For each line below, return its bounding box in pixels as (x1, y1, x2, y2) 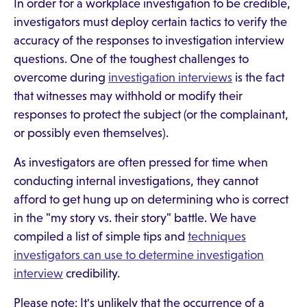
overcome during (14, 71, 108, 84)
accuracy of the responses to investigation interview (14, 34, 284, 47)
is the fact (232, 71, 284, 84)
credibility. (63, 267, 120, 280)
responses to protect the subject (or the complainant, (14, 108, 288, 121)
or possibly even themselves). (14, 126, 169, 140)
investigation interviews (108, 71, 232, 84)
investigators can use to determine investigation (14, 248, 264, 262)
